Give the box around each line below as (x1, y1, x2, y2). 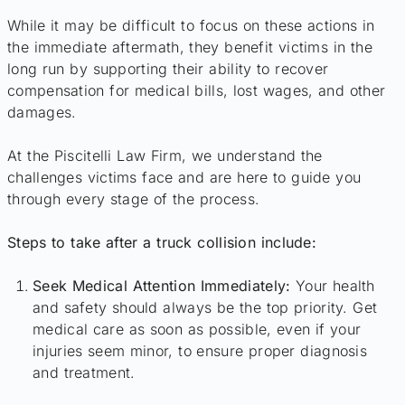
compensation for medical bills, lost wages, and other (7, 81, 386, 100)
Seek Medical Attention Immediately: (33, 277, 291, 296)
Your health (290, 277, 375, 296)
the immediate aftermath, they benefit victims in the (7, 38, 372, 57)
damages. (7, 103, 77, 122)
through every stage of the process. (7, 190, 260, 209)
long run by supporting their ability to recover (7, 60, 329, 79)
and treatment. (33, 363, 136, 382)
